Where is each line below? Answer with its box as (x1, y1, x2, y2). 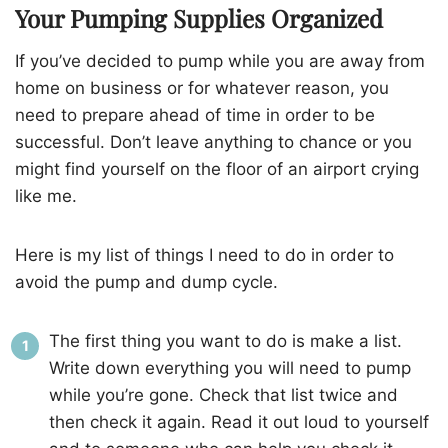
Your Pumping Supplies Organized (15, 2, 383, 35)
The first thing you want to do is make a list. (49, 331, 402, 352)
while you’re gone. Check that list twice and (49, 385, 398, 406)
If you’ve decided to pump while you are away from (15, 51, 425, 72)
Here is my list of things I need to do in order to (15, 245, 394, 266)
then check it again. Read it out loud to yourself (49, 412, 429, 433)
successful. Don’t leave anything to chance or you (15, 132, 412, 153)
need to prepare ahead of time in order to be (15, 105, 375, 126)
